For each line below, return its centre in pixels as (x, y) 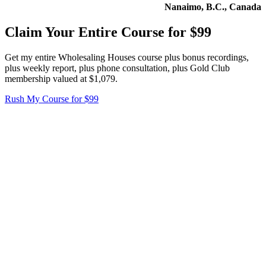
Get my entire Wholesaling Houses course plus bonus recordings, (127, 57)
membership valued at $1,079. (61, 78)
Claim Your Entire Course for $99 (108, 32)
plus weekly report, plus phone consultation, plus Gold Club (117, 68)
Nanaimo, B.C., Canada (213, 7)
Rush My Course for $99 (52, 99)
